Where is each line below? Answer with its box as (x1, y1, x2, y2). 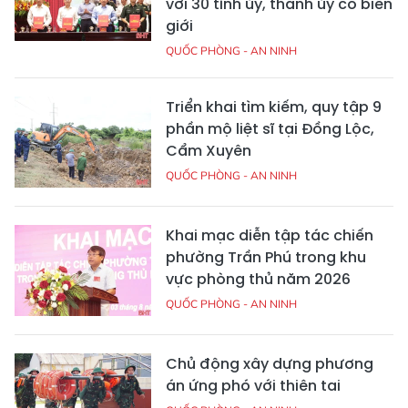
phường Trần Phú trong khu (166, 247, 366, 269)
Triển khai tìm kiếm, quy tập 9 (166, 97, 382, 118)
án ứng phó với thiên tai (166, 375, 341, 397)
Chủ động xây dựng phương (166, 353, 373, 375)
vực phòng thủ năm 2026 (166, 269, 351, 291)
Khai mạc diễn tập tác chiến (166, 225, 373, 247)
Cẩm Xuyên (166, 140, 251, 162)
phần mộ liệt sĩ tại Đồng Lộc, (166, 118, 374, 140)
